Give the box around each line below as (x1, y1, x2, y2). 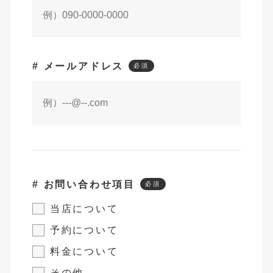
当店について (49, 203, 119, 214)
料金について (49, 246, 119, 257)
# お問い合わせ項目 (32, 179, 135, 190)
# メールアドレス (32, 61, 124, 72)
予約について (49, 224, 119, 235)
